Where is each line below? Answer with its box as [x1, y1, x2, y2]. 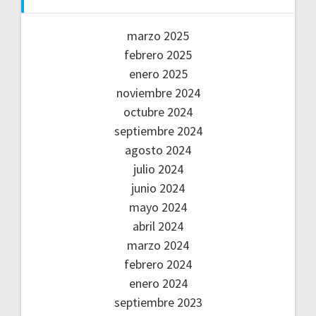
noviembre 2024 [116, 84, 200, 101]
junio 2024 [131, 179, 185, 196]
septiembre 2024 [114, 122, 202, 139]
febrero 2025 [124, 46, 192, 63]
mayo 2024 [129, 198, 187, 215]
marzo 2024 [127, 236, 189, 253]
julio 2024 [133, 160, 183, 177]
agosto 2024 [125, 141, 191, 158]
